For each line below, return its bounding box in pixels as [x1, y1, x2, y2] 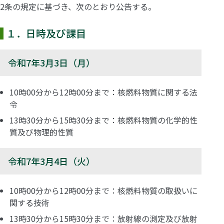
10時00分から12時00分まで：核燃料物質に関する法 [9, 85, 198, 98]
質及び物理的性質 [9, 125, 74, 138]
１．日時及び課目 [6, 25, 86, 40]
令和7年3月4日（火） [8, 154, 95, 167]
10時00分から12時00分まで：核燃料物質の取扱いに [9, 184, 198, 196]
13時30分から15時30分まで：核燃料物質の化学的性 [9, 113, 198, 126]
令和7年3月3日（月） [8, 55, 95, 69]
